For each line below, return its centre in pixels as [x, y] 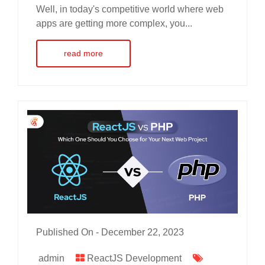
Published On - [69, 232]
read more [83, 53]
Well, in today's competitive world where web [130, 9]
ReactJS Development [134, 258]
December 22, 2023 [143, 232]
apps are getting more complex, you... [114, 23]
